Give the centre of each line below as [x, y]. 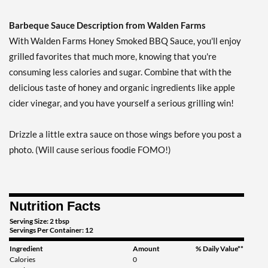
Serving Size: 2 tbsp [39, 221]
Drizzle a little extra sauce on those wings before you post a [125, 134]
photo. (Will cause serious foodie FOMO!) [90, 150]
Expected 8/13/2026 [108, 24]
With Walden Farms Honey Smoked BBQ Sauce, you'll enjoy [125, 41]
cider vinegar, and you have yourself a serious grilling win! [121, 103]
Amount [146, 249]
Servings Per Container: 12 [51, 230]
